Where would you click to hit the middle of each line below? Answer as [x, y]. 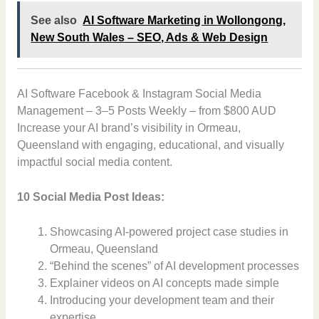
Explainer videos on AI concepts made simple [165, 283]
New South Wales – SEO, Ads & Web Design [150, 38]
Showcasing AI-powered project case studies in [169, 232]
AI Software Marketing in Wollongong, [184, 21]
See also [54, 21]
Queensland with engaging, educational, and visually [150, 145]
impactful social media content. [94, 162]
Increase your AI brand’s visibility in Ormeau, [129, 128]
